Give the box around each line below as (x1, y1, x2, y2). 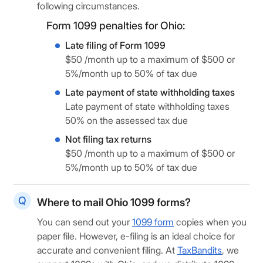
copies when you (174, 216, 247, 228)
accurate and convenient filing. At (37, 244, 177, 256)
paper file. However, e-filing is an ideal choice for (37, 230, 235, 242)
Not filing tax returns (65, 133, 151, 145)
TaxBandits (177, 244, 222, 256)
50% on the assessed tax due (65, 114, 188, 126)
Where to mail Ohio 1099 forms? (37, 196, 191, 208)
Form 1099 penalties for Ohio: (46, 19, 185, 32)
